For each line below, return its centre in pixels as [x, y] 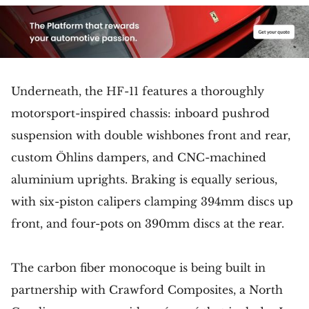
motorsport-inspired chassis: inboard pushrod [140, 113]
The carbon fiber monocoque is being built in [138, 267]
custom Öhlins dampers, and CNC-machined [139, 157]
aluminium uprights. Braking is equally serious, [144, 179]
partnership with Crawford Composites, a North [147, 289]
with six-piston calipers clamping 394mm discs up [152, 201]
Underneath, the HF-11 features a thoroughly [138, 91]
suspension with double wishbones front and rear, [151, 135]
